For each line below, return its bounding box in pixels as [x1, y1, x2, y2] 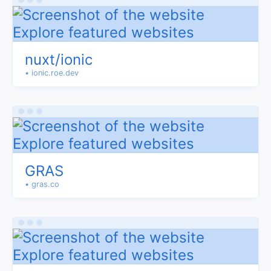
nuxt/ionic [25, 51, 93, 68]
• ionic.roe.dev [25, 68, 79, 77]
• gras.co [25, 180, 59, 189]
